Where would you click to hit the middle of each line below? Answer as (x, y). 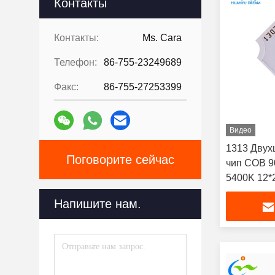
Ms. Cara (162, 38)
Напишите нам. (98, 204)
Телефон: (76, 62)
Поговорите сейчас (120, 160)
